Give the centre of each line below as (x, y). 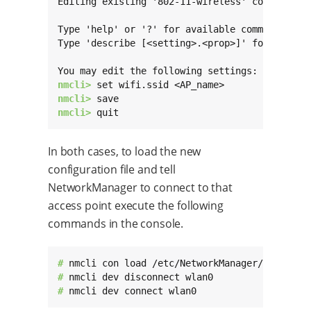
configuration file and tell (112, 170)
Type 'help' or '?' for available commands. (174, 30)
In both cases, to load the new (125, 152)
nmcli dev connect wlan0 (133, 291)
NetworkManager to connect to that (140, 188)
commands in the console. (116, 224)
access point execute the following (136, 206)
